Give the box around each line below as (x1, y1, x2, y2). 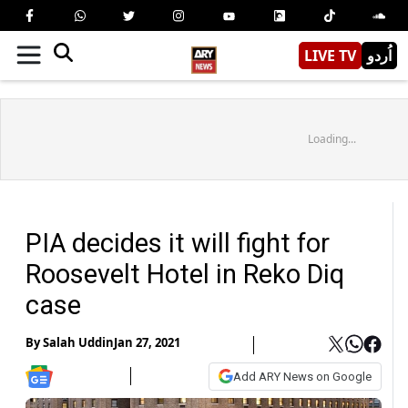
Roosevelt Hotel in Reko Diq (25, 258, 344, 290)
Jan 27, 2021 (114, 334, 180, 352)
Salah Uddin (43, 334, 114, 352)
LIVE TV (304, 45, 356, 66)
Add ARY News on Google (233, 369, 372, 383)
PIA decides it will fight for (25, 227, 330, 259)
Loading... (307, 130, 356, 147)
